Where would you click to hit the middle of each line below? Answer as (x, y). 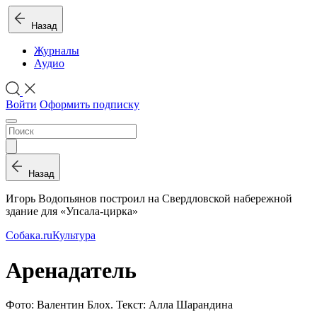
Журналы (57, 51)
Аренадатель (71, 270)
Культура (74, 236)
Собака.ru (29, 236)
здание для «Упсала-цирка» (72, 212)
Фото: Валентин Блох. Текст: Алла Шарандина (119, 305)
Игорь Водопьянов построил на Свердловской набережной (149, 199)
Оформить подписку (90, 105)
